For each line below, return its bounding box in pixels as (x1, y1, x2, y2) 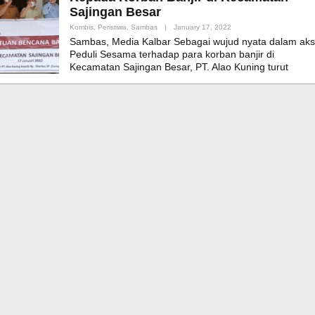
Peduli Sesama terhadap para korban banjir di (70, 49, 274, 60)
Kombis (70, 23, 94, 32)
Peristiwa (98, 23, 127, 32)
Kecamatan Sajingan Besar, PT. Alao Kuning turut (70, 61, 288, 73)
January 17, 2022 (174, 23, 231, 32)
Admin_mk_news (230, 32, 285, 40)
